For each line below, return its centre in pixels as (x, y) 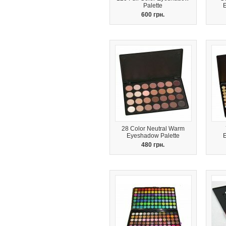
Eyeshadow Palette (153, 136)
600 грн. (153, 15)
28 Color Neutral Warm (153, 129)
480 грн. (153, 145)
